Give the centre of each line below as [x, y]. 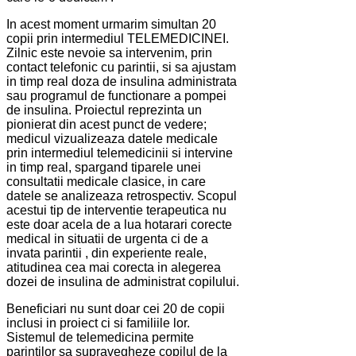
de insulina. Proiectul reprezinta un [104, 110]
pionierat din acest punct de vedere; [106, 125]
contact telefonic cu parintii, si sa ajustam [121, 68]
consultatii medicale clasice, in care [106, 182]
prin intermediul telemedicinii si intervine [120, 153]
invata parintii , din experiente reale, [106, 253]
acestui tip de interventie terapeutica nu [116, 211]
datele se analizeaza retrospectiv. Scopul [122, 196]
